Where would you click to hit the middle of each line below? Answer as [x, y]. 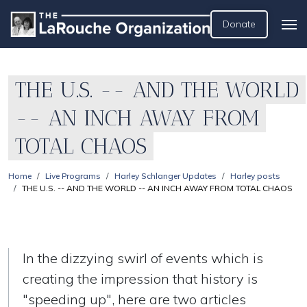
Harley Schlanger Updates [165, 176]
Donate [239, 24]
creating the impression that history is [140, 279]
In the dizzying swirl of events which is [143, 258]
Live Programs [73, 176]
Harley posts [255, 176]
